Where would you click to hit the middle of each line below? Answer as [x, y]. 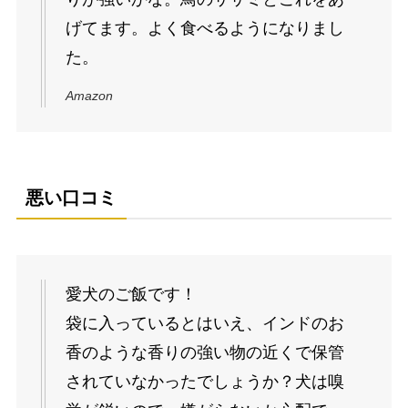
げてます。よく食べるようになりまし [204, 28]
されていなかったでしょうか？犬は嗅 [204, 382]
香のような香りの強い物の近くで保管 [204, 353]
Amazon [89, 95]
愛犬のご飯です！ [131, 295]
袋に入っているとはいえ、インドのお [204, 324]
